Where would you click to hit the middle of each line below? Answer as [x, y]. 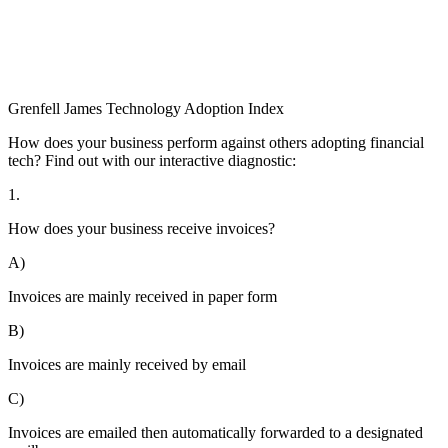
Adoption [214, 109]
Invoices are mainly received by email [127, 365]
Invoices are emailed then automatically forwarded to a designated [215, 433]
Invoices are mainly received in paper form [142, 297]
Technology [143, 109]
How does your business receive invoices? [141, 229]
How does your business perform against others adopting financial [216, 143]
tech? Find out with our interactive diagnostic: [152, 161]
